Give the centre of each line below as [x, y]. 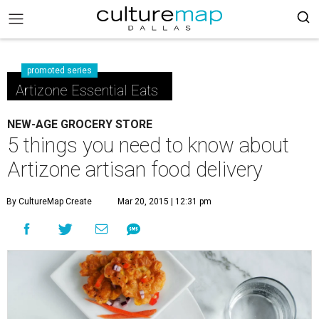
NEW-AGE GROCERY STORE [80, 124]
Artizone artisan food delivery [135, 169]
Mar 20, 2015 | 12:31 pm [164, 202]
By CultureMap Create [49, 202]
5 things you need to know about [148, 145]
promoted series [59, 70]
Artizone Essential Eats [87, 90]
